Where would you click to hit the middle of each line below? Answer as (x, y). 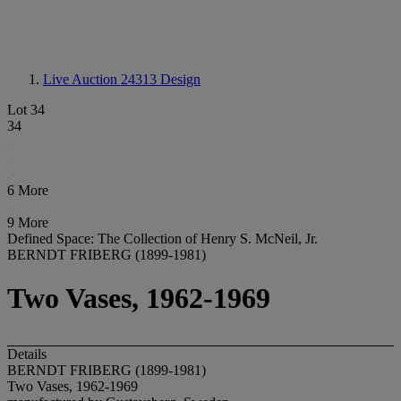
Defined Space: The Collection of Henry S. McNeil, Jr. (162, 239)
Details (27, 354)
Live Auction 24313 (102, 79)
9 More (28, 222)
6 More (28, 190)
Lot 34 (26, 110)
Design (180, 79)
